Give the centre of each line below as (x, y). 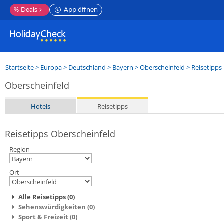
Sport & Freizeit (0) (48, 217)
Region (20, 149)
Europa (51, 67)
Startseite (20, 67)
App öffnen (81, 10)
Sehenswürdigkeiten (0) (57, 207)
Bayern (123, 67)
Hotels (40, 106)
